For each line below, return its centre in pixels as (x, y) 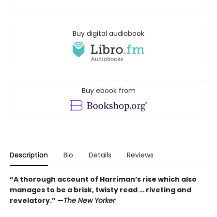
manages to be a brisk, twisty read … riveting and (101, 190)
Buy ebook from (108, 91)
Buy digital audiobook (108, 34)
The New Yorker (89, 200)
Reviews (140, 155)
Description (29, 155)
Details (100, 155)
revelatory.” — (37, 200)
